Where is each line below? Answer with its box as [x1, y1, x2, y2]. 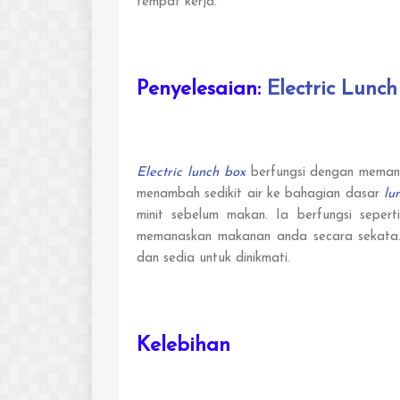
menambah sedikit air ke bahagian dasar [137, 187, 385, 201]
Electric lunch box [137, 165, 246, 179]
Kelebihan [137, 335, 230, 356]
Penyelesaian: [137, 79, 267, 100]
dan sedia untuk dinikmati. [137, 251, 290, 265]
